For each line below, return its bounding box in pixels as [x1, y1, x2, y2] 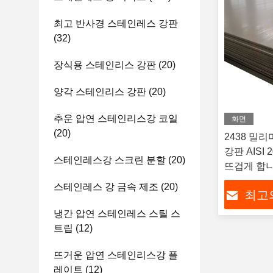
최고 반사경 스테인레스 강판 [54, 18, 178, 29]
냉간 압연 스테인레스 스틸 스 [54, 208, 180, 219]
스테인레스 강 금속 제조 [54, 182, 158, 192]
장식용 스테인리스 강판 [54, 60, 156, 70]
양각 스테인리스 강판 [54, 87, 146, 97]
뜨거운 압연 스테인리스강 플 [54, 250, 178, 260]
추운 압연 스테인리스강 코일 [54, 113, 178, 124]
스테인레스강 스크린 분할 [54, 155, 166, 165]
